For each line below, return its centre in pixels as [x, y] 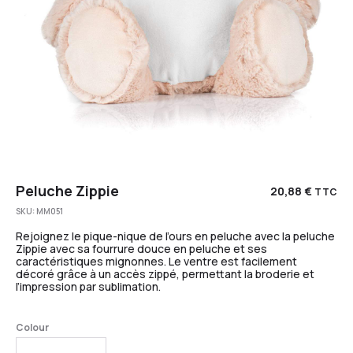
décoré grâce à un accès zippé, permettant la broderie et [165, 273]
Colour [32, 327]
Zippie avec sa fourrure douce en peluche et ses [141, 248]
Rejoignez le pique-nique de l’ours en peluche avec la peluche [175, 236]
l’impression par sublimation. [88, 286]
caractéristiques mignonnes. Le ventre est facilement [156, 261]
